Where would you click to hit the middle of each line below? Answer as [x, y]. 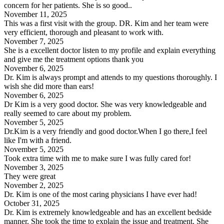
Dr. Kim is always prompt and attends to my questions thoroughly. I [110, 77]
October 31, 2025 [32, 203]
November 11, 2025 [35, 14]
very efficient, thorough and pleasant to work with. [84, 32]
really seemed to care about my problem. [68, 113]
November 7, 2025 [34, 41]
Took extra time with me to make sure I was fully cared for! [97, 158]
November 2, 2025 [34, 185]
